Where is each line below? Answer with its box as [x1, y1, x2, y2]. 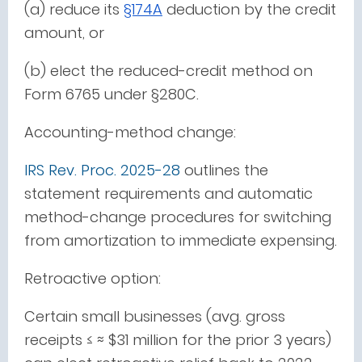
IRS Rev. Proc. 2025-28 [24, 160, 180, 180]
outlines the [180, 160, 268, 180]
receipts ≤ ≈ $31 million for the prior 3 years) [24, 330, 331, 350]
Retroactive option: [24, 268, 161, 288]
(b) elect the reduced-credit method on [24, 61, 313, 81]
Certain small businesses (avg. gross [24, 306, 285, 326]
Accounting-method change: [24, 122, 236, 142]
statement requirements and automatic [24, 183, 313, 204]
